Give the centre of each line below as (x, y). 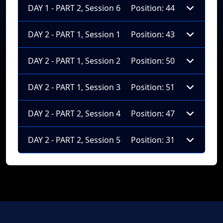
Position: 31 (153, 140)
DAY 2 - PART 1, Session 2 (74, 60)
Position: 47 (153, 113)
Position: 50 (153, 60)
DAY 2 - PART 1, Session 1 (74, 34)
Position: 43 (153, 34)
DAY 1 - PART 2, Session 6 (74, 8)
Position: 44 (153, 8)
